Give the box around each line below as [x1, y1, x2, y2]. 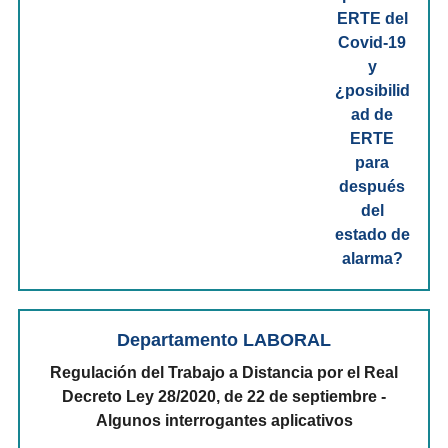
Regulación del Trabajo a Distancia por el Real [50, 364, 398, 381]
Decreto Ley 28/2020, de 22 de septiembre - [62, 388, 386, 405]
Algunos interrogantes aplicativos [95, 412, 353, 429]
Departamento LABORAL [117, 330, 331, 350]
